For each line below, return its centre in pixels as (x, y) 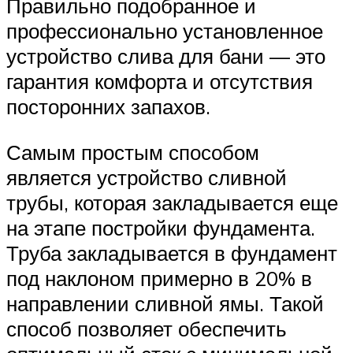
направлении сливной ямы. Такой (165, 303)
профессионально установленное (165, 30)
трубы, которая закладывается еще (172, 202)
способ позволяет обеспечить (147, 328)
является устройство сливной (147, 177)
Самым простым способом (133, 152)
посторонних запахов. (108, 106)
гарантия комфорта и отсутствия (160, 81)
